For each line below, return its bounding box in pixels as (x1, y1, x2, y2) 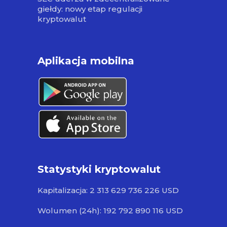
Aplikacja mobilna (37, 55, 134, 67)
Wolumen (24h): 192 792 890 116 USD (37, 206, 183, 216)
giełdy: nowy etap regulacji (37, 4, 142, 14)
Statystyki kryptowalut (37, 163, 161, 176)
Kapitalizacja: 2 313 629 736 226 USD (37, 185, 179, 196)
